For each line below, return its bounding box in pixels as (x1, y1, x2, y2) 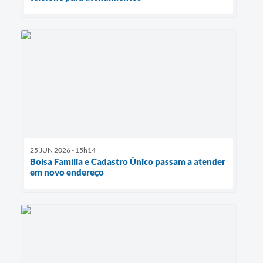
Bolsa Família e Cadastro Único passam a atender (30, 156, 225, 167)
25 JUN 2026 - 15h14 (30, 146, 96, 155)
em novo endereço (30, 167, 104, 178)
